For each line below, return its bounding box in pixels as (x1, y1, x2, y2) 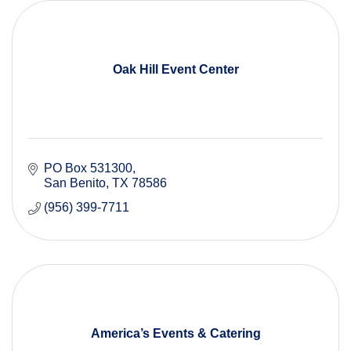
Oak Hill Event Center (112, 63, 239, 77)
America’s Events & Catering (90, 327, 261, 341)
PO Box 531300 (44, 161, 132, 175)
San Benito (44, 176, 106, 190)
